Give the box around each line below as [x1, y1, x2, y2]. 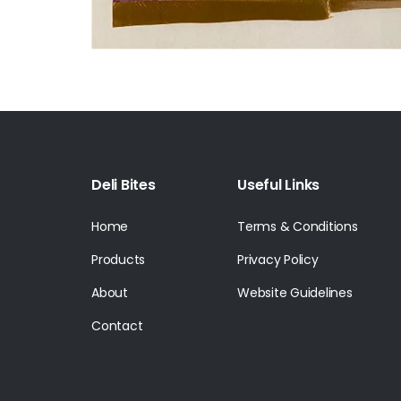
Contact [91, 317, 143, 335]
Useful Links [237, 175, 320, 195]
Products [91, 251, 145, 269]
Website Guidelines [237, 284, 353, 302]
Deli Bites [91, 175, 156, 195]
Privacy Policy [237, 251, 319, 269]
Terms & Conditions [237, 218, 358, 235]
